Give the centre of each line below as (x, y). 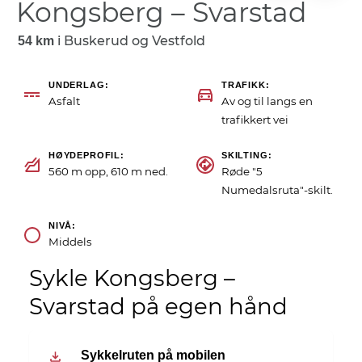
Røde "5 (242, 172)
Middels (70, 242)
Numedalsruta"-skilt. (277, 190)
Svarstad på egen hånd (158, 307)
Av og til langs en (267, 101)
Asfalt (64, 101)
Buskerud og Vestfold (134, 41)
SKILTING (245, 156)
